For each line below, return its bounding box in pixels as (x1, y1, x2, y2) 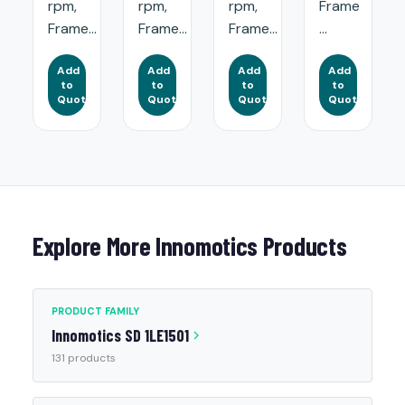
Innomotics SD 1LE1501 (52, 325, 189, 345)
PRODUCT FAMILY (52, 305, 139, 317)
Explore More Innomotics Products (33, 231, 347, 261)
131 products (52, 351, 116, 365)
